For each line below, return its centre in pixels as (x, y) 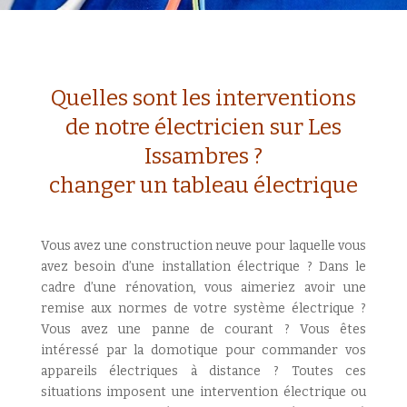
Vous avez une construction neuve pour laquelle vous (203, 246)
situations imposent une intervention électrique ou (203, 392)
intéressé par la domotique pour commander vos (203, 350)
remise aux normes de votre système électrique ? (203, 308)
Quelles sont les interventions (203, 98)
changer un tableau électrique (203, 185)
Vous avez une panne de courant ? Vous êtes (203, 329)
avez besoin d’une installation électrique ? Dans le (203, 267)
